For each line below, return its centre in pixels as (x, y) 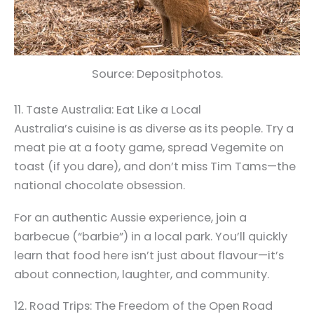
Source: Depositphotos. (157, 74)
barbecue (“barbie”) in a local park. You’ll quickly (151, 236)
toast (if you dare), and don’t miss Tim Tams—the (155, 167)
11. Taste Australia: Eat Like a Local (108, 110)
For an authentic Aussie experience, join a (130, 217)
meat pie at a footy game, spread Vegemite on (149, 148)
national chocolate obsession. (100, 186)
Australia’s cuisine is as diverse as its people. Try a (154, 129)
